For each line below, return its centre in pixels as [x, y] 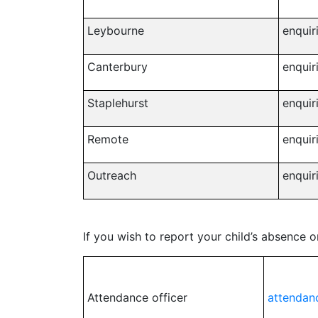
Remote [108, 139]
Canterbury [117, 67]
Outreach [112, 175]
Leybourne [116, 31]
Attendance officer [137, 297]
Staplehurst [118, 103]
